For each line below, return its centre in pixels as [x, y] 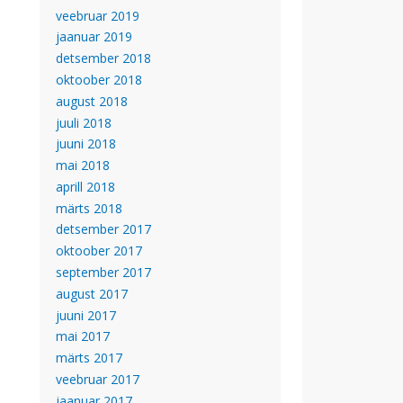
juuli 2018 [83, 122]
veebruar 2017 [97, 380]
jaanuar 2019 [94, 37]
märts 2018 [89, 208]
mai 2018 [82, 166]
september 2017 [103, 273]
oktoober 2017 [99, 251]
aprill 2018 [85, 186]
